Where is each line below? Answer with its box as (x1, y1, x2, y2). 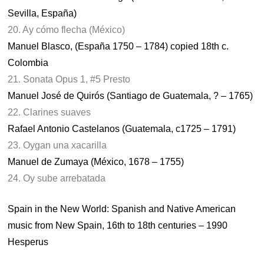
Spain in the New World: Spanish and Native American (8, 204, 236, 214)
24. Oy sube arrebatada (8, 173, 106, 183)
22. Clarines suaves (8, 107, 91, 117)
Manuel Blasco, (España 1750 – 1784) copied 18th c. (8, 41, 229, 51)
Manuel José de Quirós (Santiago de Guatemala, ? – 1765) (8, 91, 253, 101)
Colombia (8, 58, 49, 68)
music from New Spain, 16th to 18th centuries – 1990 (8, 220, 228, 230)
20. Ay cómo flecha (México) (8, 25, 126, 35)
